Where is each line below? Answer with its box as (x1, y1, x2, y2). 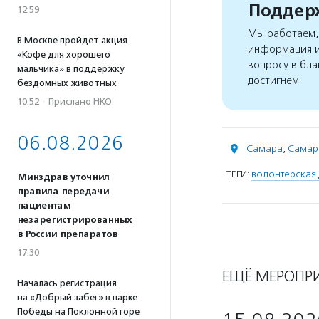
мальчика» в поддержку (17, 63, 124, 74)
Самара (246, 142, 283, 155)
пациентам (17, 200, 70, 211)
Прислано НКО (48, 96, 112, 107)
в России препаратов (17, 229, 117, 240)
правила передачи (17, 186, 109, 197)
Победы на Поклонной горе (17, 306, 140, 317)
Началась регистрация (17, 278, 117, 288)
